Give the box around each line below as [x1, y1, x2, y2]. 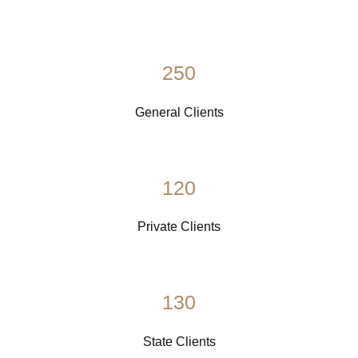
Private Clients [137, 220, 221, 234]
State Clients [142, 334, 216, 348]
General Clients [134, 105, 224, 119]
